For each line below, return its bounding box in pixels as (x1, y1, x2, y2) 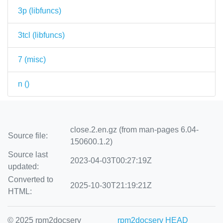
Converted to (8, 175, 53, 184)
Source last (8, 150, 48, 159)
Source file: (8, 131, 48, 140)
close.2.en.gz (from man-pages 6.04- (70, 125, 199, 134)
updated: (8, 162, 39, 171)
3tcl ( (18, 30, 35, 39)
